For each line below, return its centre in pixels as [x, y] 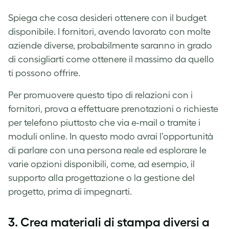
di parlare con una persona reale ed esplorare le [107, 150]
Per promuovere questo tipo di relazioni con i [100, 95]
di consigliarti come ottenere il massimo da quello [111, 59]
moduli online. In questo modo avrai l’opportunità [111, 136]
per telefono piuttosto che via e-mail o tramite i [104, 122]
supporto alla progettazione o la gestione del [101, 178]
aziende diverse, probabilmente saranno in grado [110, 45]
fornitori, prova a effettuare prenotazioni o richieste [113, 109]
